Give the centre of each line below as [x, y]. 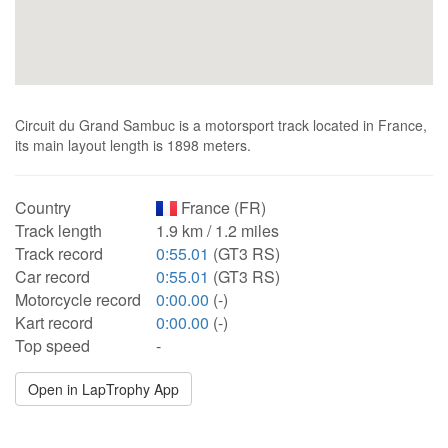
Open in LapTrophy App [103, 389]
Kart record [54, 322]
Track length [58, 230]
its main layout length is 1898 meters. [133, 145]
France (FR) [222, 207]
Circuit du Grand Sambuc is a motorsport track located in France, [221, 125]
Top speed [52, 345]
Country [43, 207]
